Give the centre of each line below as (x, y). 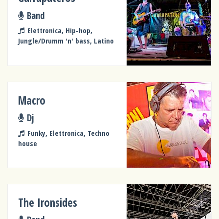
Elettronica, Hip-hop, (60, 31)
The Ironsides (48, 202)
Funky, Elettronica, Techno (68, 133)
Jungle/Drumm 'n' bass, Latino (66, 41)
